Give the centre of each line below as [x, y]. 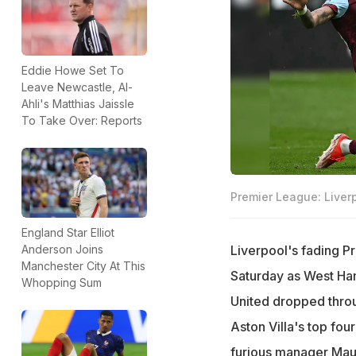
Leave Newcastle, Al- [77, 87]
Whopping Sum [62, 283]
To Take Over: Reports [82, 120]
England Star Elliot [68, 233]
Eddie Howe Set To [73, 70]
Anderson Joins [62, 250]
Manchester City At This [83, 266]
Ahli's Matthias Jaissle [78, 103]
